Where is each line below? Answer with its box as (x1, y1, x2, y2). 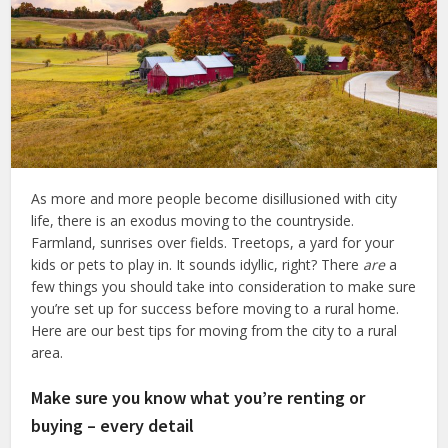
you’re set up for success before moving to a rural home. (31, 298, 400, 318)
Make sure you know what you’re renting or (31, 385, 366, 409)
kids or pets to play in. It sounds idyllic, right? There (31, 254, 364, 274)
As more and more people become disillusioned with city (31, 188, 398, 208)
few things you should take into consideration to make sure (31, 276, 417, 296)
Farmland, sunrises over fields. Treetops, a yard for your (31, 232, 395, 252)
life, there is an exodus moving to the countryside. (31, 210, 355, 230)
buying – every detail (31, 413, 195, 437)
